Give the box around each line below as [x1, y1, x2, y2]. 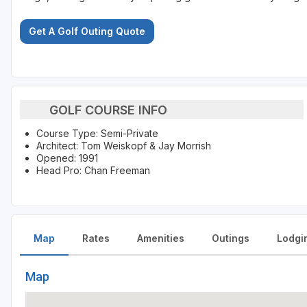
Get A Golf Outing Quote [29, 25, 145, 38]
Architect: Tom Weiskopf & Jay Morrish [36, 140, 211, 152]
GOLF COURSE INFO [49, 102, 167, 117]
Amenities [137, 232, 184, 245]
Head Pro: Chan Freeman [36, 164, 150, 177]
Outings [212, 232, 249, 245]
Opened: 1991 [36, 152, 98, 164]
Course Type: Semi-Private [36, 127, 158, 140]
